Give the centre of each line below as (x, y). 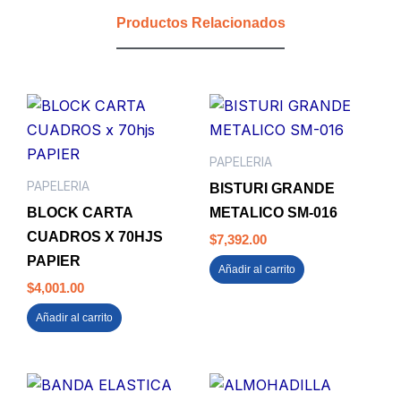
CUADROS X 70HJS (95, 236)
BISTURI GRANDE (272, 188)
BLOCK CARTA (80, 212)
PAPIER (54, 260)
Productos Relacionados (200, 23)
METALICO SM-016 (273, 212)
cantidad (69, 24)
